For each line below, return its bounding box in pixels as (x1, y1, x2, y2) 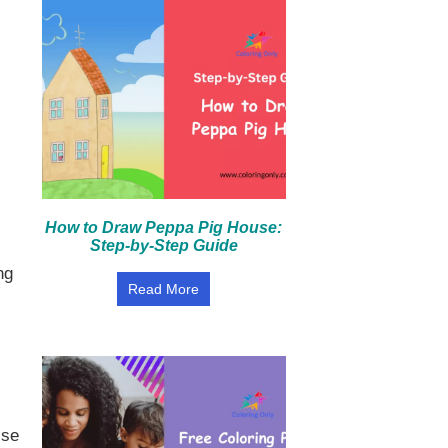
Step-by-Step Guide (89, 237, 238, 254)
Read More (128, 281, 200, 297)
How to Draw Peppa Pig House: (45, 219, 283, 236)
